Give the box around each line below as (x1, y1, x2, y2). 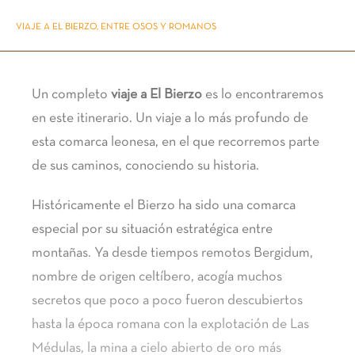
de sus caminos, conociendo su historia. (32, 159, 259, 173)
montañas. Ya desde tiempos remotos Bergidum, (32, 246, 313, 260)
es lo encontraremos (202, 88, 323, 101)
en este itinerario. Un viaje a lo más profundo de (32, 112, 308, 125)
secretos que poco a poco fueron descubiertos (32, 294, 303, 307)
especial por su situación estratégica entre (32, 223, 273, 236)
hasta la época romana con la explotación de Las (32, 318, 309, 331)
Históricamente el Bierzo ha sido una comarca (32, 199, 296, 212)
